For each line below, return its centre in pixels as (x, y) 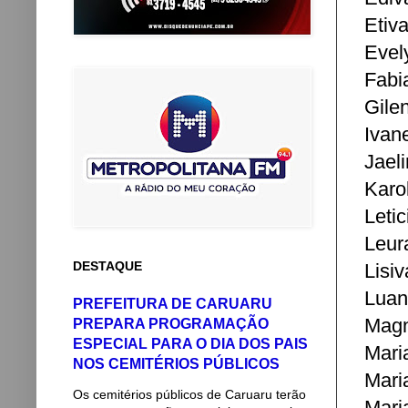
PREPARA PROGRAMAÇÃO (171, 323)
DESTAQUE (107, 266)
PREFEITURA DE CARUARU (173, 303)
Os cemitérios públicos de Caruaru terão (189, 394)
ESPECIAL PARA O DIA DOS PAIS (190, 343)
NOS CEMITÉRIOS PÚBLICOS (176, 363)
